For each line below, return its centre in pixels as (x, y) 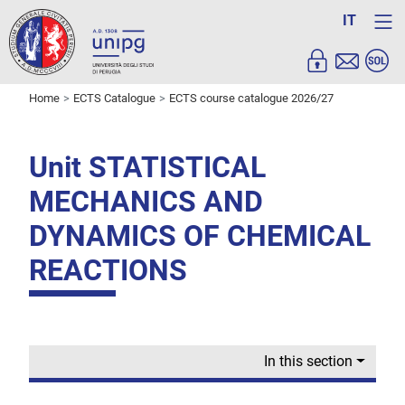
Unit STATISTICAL (147, 168)
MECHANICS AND (146, 202)
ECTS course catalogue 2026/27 (251, 99)
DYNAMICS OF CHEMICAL (200, 236)
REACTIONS (108, 271)
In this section (309, 362)
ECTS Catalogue (114, 99)
